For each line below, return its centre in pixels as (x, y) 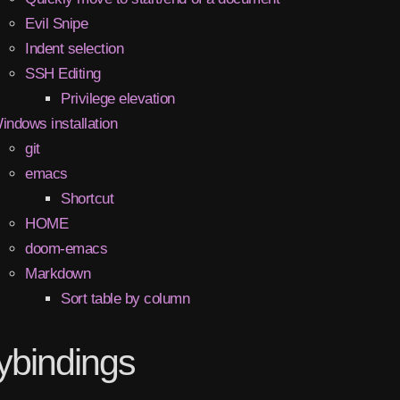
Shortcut (87, 198)
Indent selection (75, 48)
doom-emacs (67, 248)
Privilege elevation (118, 98)
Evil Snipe (57, 23)
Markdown (58, 273)
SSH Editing (63, 73)
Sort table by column (125, 298)
